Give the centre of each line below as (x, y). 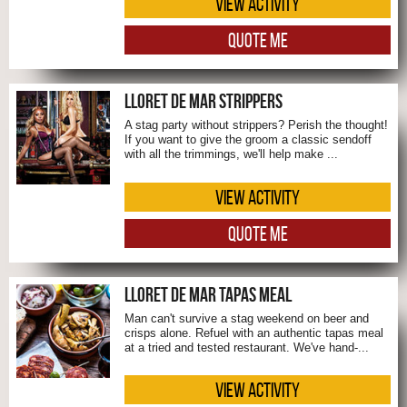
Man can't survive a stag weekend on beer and (247, 318)
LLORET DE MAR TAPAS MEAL (208, 294)
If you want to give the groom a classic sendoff (248, 140)
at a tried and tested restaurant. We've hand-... (247, 347)
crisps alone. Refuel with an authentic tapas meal (254, 333)
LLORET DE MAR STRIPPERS (203, 101)
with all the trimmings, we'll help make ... (231, 154)
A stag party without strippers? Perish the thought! (256, 125)
